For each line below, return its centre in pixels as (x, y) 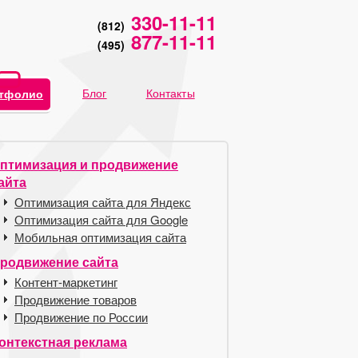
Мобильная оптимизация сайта (100, 237)
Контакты (170, 93)
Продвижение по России (81, 317)
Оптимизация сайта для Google (101, 219)
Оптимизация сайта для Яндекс (103, 202)
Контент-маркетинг (66, 282)
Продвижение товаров (76, 299)
